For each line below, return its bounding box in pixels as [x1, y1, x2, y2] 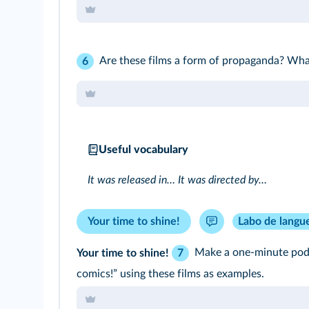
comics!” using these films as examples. [77, 268, 264, 280]
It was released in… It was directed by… [88, 175, 267, 186]
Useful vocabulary [99, 144, 188, 156]
